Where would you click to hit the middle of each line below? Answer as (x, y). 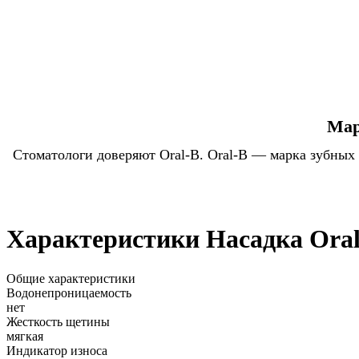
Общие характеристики (71, 278)
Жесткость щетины (58, 321)
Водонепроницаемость (69, 292)
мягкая (25, 336)
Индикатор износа (57, 350)
